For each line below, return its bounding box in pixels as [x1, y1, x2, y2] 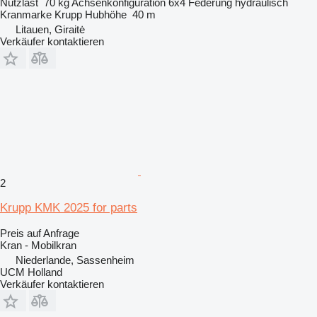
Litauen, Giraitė [16, 23, 85, 35]
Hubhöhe [85, 8, 127, 21]
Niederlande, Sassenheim [16, 253, 134, 266]
